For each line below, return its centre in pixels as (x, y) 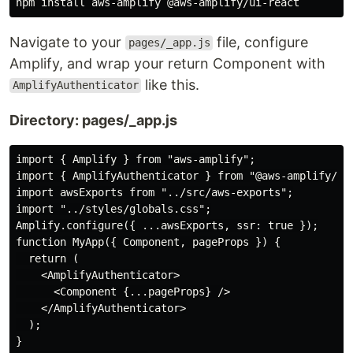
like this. (171, 84)
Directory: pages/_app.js (93, 120)
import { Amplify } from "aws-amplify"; (136, 159)
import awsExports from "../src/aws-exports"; (154, 192)
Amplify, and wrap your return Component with (167, 63)
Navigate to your (67, 42)
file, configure (261, 42)
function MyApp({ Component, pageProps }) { (148, 242)
